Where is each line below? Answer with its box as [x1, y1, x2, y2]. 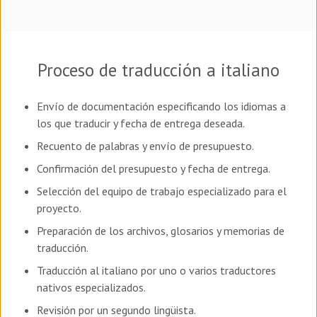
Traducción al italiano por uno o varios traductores [37, 263, 276, 277]
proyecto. [37, 200, 81, 215]
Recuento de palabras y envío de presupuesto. [37, 138, 254, 153]
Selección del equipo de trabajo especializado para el [37, 183, 287, 198]
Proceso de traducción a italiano [38, 58, 279, 81]
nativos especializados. [37, 279, 146, 294]
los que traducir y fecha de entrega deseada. [37, 115, 245, 130]
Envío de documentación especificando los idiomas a [37, 98, 286, 113]
